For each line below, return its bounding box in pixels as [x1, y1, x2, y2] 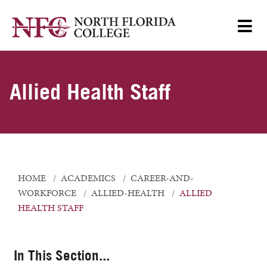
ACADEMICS [61, 172, 116, 185]
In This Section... [14, 247, 110, 264]
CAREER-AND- [131, 172, 194, 185]
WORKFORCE [18, 187, 76, 200]
